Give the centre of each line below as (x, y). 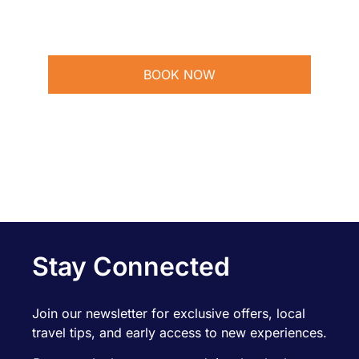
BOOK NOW (179, 75)
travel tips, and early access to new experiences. (179, 333)
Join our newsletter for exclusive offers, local (169, 313)
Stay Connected (131, 266)
